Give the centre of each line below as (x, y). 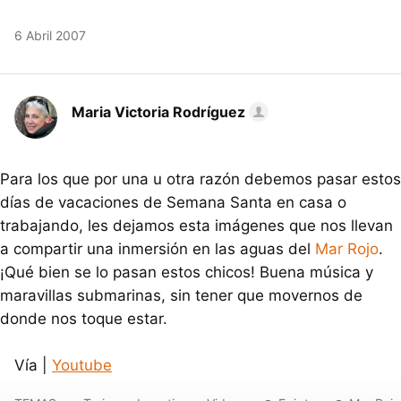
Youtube (82, 365)
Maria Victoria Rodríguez (158, 112)
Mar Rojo (347, 249)
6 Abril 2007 (50, 35)
